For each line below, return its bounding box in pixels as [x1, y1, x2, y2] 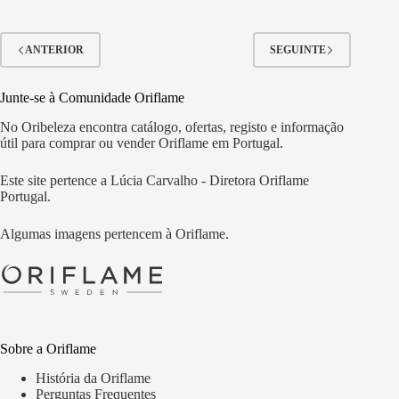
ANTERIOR [25, 43, 84, 56]
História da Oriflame [36, 370, 151, 386]
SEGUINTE [270, 43, 327, 56]
